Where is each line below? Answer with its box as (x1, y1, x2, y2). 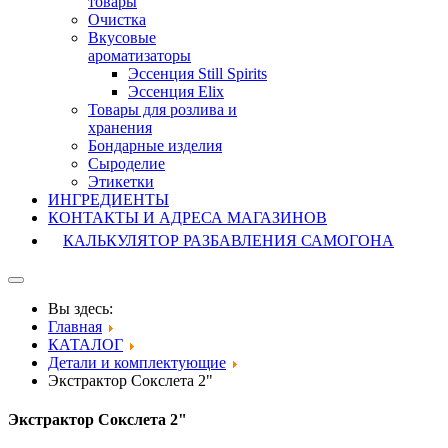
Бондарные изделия (88, 137, 222, 154)
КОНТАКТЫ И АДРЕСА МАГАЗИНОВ (48, 209, 327, 226)
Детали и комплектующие (48, 354, 226, 371)
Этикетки (88, 173, 154, 190)
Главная (48, 318, 102, 335)
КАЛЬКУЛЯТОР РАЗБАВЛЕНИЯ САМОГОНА (63, 232, 394, 249)
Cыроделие (88, 155, 165, 172)
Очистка (88, 11, 146, 28)
